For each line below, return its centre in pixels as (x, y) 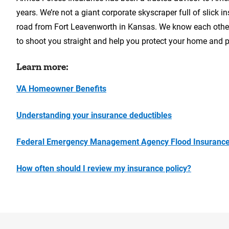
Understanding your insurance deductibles (94, 115)
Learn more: (42, 67)
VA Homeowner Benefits (61, 89)
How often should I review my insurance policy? (104, 168)
